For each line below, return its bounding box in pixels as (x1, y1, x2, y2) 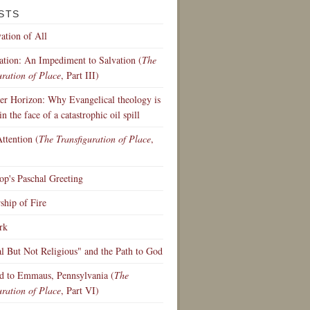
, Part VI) (61, 284, 99, 297)
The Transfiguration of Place (39, 132, 151, 145)
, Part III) (61, 69, 99, 82)
